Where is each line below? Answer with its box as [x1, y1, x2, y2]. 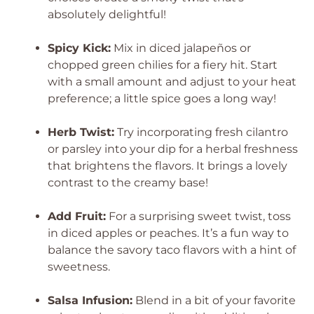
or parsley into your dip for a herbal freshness [48, 142, 298, 156]
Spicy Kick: [48, 41, 111, 55]
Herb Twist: [48, 125, 114, 139]
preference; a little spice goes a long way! [48, 92, 276, 105]
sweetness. [48, 260, 110, 273]
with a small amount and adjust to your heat [48, 75, 296, 88]
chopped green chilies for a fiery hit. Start [48, 58, 278, 71]
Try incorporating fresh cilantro [114, 125, 288, 139]
